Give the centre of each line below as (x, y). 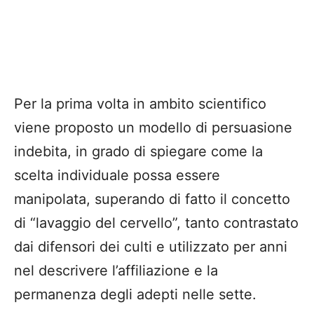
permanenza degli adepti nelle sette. (135, 295)
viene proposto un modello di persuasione (153, 128)
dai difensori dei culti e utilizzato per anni (151, 247)
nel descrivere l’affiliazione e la (116, 271)
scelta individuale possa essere (117, 176)
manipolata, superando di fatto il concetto (152, 199)
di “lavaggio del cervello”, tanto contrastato (156, 223)
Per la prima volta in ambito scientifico (140, 104)
